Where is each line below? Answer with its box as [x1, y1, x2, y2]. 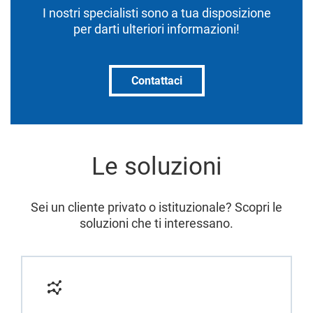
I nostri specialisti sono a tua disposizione [42, 6, 271, 20]
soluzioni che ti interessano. [80, 216, 233, 231]
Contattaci [131, 74, 182, 87]
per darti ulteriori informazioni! [73, 22, 240, 36]
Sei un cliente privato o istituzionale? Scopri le [31, 200, 282, 214]
